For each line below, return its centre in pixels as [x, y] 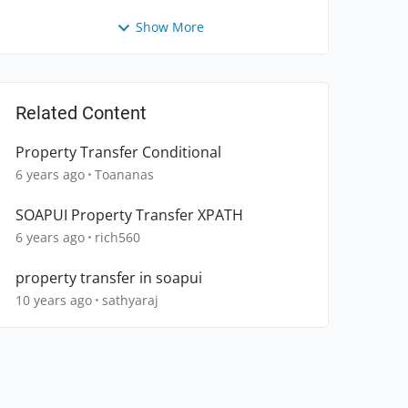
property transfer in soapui [109, 278]
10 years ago [54, 301]
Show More [169, 27]
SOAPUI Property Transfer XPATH [129, 215]
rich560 [117, 238]
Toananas [124, 175]
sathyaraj [130, 301]
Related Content [81, 113]
